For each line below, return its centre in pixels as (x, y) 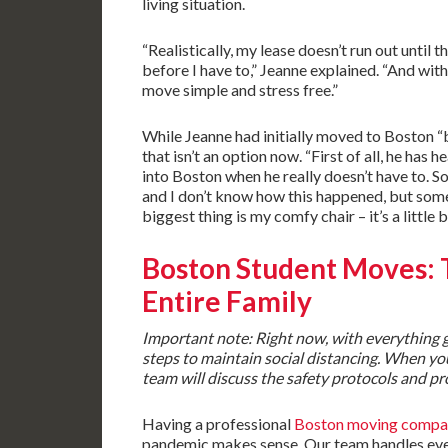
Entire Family (227, 301)
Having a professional (218, 423)
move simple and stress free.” (240, 89)
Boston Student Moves (284, 268)
